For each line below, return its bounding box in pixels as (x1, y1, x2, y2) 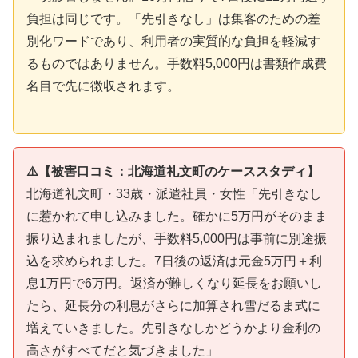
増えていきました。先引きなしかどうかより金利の (26, 320, 320, 335)
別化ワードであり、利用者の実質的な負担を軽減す (26, 34, 320, 49)
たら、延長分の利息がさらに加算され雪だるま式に (26, 298, 320, 312)
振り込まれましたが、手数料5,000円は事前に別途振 (26, 231, 327, 245)
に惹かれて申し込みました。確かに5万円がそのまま (26, 209, 328, 223)
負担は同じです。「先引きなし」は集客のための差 (26, 12, 320, 26)
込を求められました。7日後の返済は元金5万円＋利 (26, 253, 322, 268)
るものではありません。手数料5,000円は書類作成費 (26, 57, 327, 71)
